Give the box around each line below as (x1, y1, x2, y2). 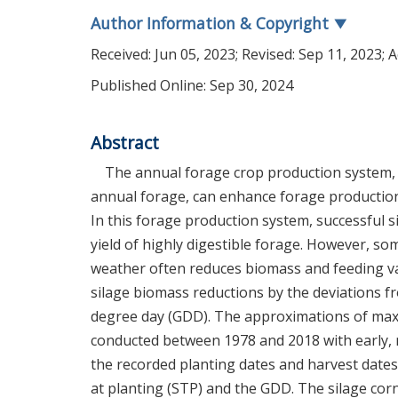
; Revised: (235, 44, 298, 64)
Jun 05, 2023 (155, 44, 235, 64)
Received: (91, 44, 155, 64)
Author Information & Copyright (91, 12, 333, 34)
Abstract (91, 131, 159, 155)
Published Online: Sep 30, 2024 (91, 76, 293, 95)
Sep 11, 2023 (298, 44, 382, 64)
